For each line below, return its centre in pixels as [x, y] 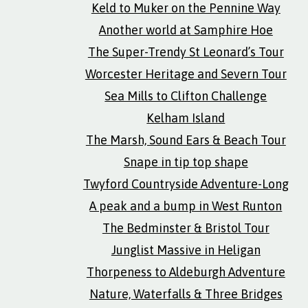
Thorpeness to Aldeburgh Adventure [186, 272]
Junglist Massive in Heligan [186, 250]
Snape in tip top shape [186, 162]
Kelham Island [186, 118]
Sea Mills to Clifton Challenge [186, 96]
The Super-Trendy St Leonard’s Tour [186, 52]
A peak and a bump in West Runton [186, 206]
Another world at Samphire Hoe [186, 30]
